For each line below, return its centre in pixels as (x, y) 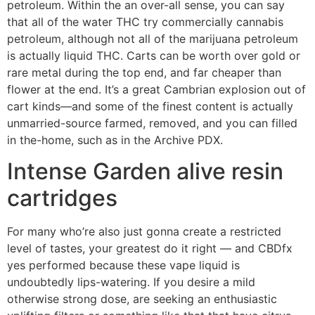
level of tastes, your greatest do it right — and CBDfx (150, 249)
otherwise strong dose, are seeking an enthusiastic (142, 299)
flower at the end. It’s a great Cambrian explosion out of (156, 89)
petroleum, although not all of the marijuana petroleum (153, 38)
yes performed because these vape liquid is (123, 265)
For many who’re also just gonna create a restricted (144, 232)
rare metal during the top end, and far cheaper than (144, 72)
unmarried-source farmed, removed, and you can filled (152, 123)
